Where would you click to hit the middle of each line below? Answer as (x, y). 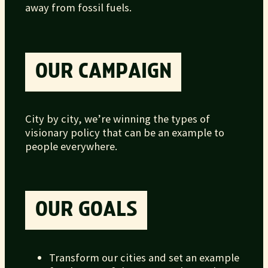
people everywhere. (71, 146)
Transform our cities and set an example (144, 257)
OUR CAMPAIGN (103, 72)
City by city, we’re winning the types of (118, 119)
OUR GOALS (86, 210)
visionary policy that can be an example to (125, 133)
